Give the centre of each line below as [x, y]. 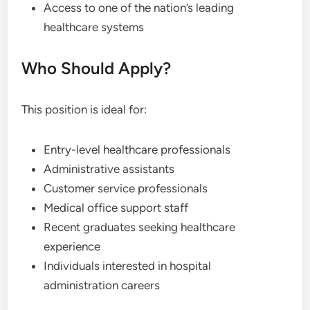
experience [72, 246]
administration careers [102, 285]
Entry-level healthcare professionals [137, 149]
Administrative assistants [109, 169]
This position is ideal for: [84, 109]
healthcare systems [94, 27]
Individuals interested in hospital [128, 266]
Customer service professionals [126, 188]
